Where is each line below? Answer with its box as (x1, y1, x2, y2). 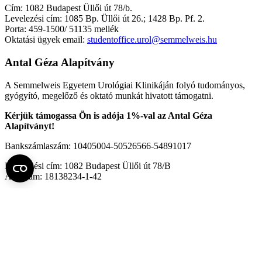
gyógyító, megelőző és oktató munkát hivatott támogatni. (5, 90, 213, 101)
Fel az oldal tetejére (5, 191, 76, 201)
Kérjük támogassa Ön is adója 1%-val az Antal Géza (5, 110, 212, 120)
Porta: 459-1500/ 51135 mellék (5, 24, 119, 35)
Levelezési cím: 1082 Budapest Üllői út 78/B (5, 160, 171, 171)
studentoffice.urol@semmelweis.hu (87, 35, 217, 45)
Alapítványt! (5, 120, 54, 131)
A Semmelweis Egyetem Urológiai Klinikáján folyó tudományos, (5, 80, 245, 90)
